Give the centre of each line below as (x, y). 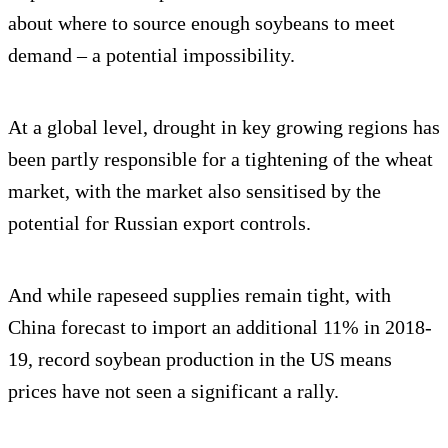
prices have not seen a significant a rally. (173, 391)
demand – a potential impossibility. (151, 55)
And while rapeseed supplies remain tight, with (199, 295)
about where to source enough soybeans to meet (201, 23)
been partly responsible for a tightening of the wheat (220, 159)
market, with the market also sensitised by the (194, 191)
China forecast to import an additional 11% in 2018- (220, 327)
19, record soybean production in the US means (200, 359)
